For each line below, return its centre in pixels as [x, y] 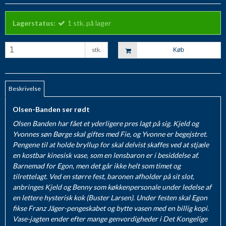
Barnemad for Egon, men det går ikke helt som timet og [97, 165]
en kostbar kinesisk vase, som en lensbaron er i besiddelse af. [106, 155]
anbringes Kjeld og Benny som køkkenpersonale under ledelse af [112, 187]
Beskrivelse [25, 88]
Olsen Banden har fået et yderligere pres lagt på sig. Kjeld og [106, 123]
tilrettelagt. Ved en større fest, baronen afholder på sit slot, [103, 176]
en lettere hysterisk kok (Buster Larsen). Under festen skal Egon [110, 197]
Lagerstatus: [34, 23]
